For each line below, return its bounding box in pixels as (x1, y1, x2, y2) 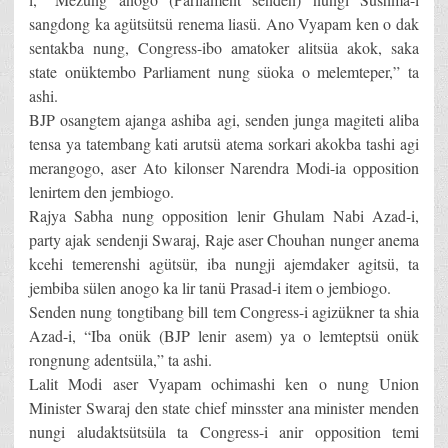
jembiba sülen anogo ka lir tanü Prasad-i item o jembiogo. (29, 277, 391, 299)
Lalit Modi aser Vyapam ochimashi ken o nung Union (29, 373, 419, 395)
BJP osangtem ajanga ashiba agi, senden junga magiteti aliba (29, 109, 419, 131)
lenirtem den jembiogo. (29, 181, 174, 203)
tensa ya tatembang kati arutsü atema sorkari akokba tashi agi (29, 133, 419, 155)
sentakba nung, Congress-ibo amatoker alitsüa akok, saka (29, 37, 419, 59)
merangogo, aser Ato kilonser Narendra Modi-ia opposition (29, 157, 419, 179)
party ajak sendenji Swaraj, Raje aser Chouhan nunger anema (29, 229, 419, 251)
